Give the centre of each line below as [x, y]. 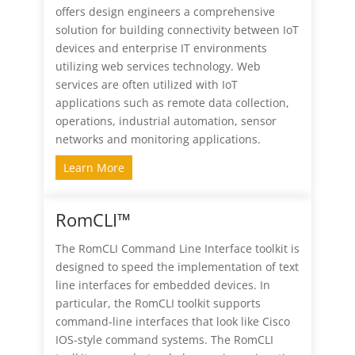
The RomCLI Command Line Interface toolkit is [177, 249]
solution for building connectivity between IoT [177, 30]
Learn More [94, 168]
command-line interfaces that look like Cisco [172, 322]
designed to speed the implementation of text [177, 267]
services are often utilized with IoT [146, 85]
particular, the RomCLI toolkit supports [158, 303]
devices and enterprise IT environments [161, 48]
